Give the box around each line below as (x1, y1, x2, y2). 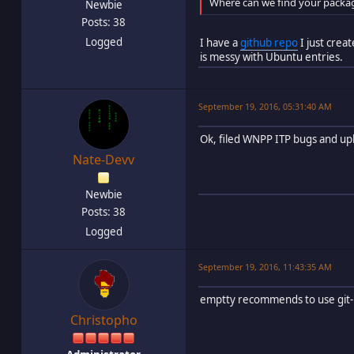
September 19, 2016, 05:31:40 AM (198, 100, 332, 113)
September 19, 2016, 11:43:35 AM (198, 261, 332, 273)
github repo (240, 36, 298, 51)
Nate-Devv (73, 151, 134, 169)
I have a (200, 36, 240, 51)
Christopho (70, 311, 137, 330)
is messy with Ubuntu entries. (200, 50, 343, 65)
